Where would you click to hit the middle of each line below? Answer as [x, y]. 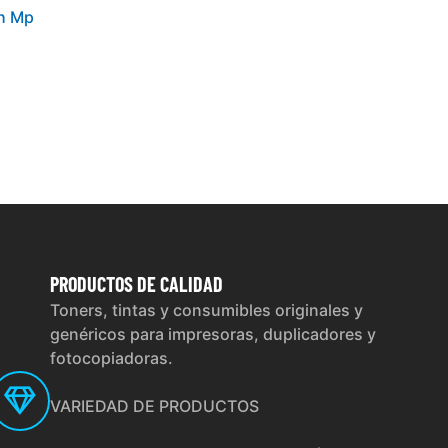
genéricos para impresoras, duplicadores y [212, 334]
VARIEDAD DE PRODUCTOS [154, 406]
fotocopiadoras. [111, 358]
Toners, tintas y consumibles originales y [206, 310]
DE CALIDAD [177, 284]
